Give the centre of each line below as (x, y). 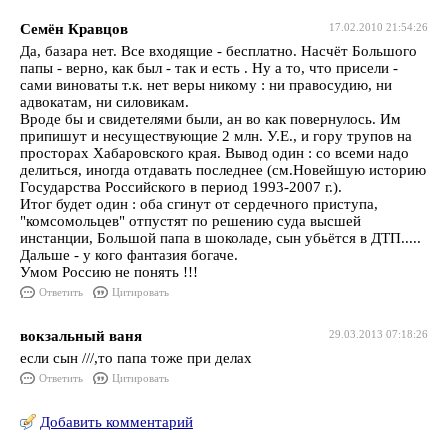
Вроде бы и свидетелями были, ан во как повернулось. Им (210, 119)
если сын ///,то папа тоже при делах (136, 358)
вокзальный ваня (81, 336)
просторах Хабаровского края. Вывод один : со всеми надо (214, 153)
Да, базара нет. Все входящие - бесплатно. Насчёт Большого (218, 51)
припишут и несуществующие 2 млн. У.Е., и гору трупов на (216, 136)
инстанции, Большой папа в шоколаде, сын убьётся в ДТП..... (220, 238)
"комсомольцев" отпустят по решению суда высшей (190, 221)
